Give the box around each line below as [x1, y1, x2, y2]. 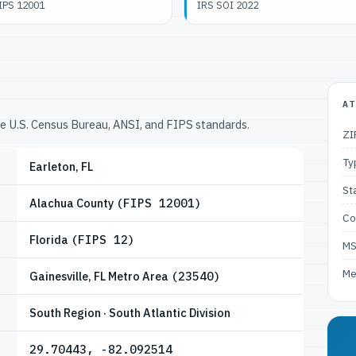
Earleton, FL [29, 159, 93, 174]
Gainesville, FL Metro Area [29, 269, 171, 284]
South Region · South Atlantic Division [29, 305, 230, 320]
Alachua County [29, 195, 116, 211]
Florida [29, 232, 71, 247]
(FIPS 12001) [116, 195, 202, 211]
